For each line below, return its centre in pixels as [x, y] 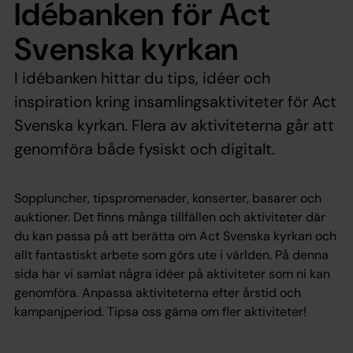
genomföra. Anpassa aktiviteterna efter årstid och [158, 292]
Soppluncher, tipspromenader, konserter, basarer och [168, 198]
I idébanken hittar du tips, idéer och [142, 78]
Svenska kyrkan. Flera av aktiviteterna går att [174, 125]
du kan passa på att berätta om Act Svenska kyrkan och [175, 236]
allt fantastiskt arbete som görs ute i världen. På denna [171, 255]
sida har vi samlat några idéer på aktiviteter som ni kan [172, 273]
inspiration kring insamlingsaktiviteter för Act [175, 101]
